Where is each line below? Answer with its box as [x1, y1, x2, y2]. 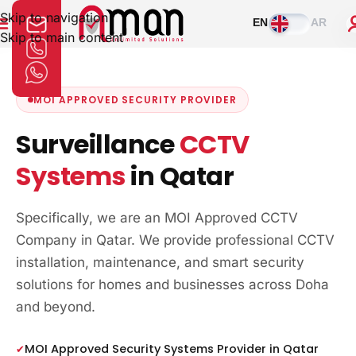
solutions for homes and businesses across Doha [16, 277, 329, 292]
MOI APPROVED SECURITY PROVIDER [33, 93, 237, 106]
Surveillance [16, 126, 180, 162]
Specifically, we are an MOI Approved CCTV [16, 210, 298, 226]
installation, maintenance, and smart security [16, 254, 304, 270]
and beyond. [16, 299, 95, 315]
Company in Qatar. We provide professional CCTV [16, 232, 335, 248]
